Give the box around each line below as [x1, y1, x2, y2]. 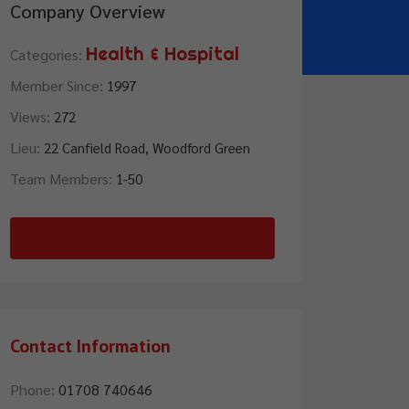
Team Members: [10, 169, 116, 188]
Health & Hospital [86, 42, 239, 65]
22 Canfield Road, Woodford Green [44, 139, 250, 156]
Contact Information [10, 334, 171, 358]
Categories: [10, 45, 86, 64]
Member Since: [10, 76, 107, 95]
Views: [10, 107, 54, 126]
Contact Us [91, 226, 194, 249]
